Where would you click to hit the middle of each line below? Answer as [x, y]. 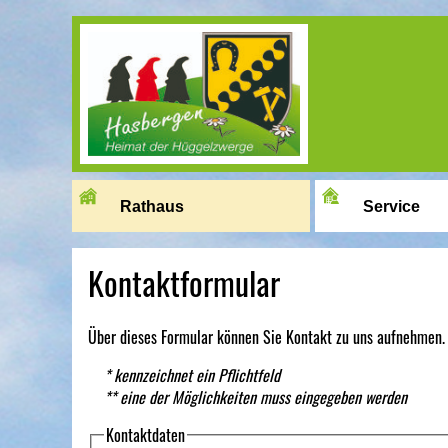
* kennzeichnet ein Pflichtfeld [192, 375]
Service [391, 206]
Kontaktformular [184, 282]
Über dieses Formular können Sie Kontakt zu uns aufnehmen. [266, 337]
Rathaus [152, 206]
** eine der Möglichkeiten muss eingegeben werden [255, 397]
